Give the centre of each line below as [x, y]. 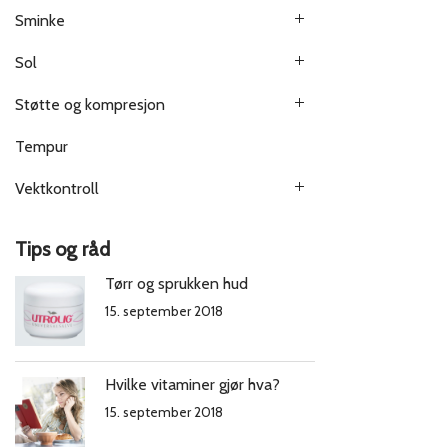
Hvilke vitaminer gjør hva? [192, 385]
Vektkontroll [57, 189]
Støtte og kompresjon [90, 105]
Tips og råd [62, 249]
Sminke [40, 21]
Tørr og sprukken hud [176, 284]
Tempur [41, 147]
